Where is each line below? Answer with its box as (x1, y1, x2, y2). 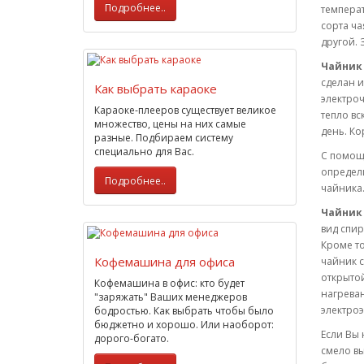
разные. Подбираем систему (94, 131, 233, 145)
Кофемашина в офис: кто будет (94, 276, 245, 290)
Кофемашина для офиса (94, 253, 235, 270)
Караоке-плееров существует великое (94, 103, 276, 117)
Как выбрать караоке (94, 80, 217, 97)
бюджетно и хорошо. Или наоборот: (94, 318, 274, 331)
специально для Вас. (94, 145, 194, 158)
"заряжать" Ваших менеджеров (94, 290, 247, 304)
